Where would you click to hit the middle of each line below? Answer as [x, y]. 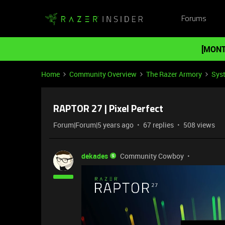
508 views [199, 125]
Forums [194, 19]
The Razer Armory [174, 74]
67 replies [158, 125]
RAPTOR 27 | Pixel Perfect [108, 109]
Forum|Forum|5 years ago [93, 125]
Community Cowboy [152, 156]
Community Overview [103, 74]
